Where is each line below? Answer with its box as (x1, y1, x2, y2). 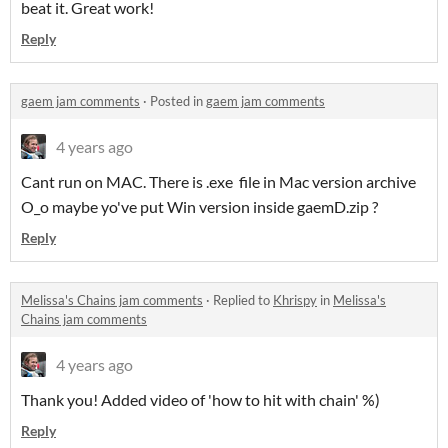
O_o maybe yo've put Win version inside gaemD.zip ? (21, 197, 378, 217)
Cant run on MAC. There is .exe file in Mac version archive (21, 172, 416, 192)
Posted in (150, 93, 206, 110)
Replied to (213, 292, 273, 309)
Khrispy (273, 292, 317, 309)
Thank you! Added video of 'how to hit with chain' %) (21, 390, 380, 410)
